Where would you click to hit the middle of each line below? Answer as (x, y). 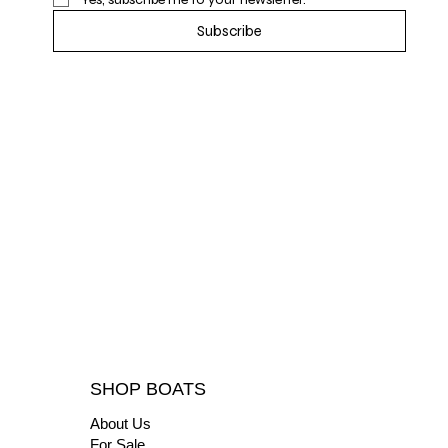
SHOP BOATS (147, 388)
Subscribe (229, 30)
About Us (120, 424)
